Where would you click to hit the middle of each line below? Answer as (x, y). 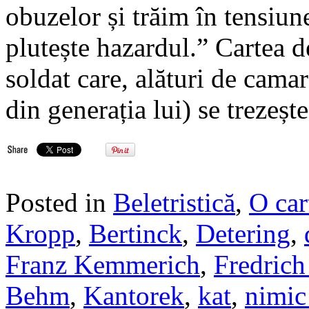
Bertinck (136, 233)
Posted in (59, 202)
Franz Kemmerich (103, 264)
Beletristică (174, 202)
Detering (243, 233)
